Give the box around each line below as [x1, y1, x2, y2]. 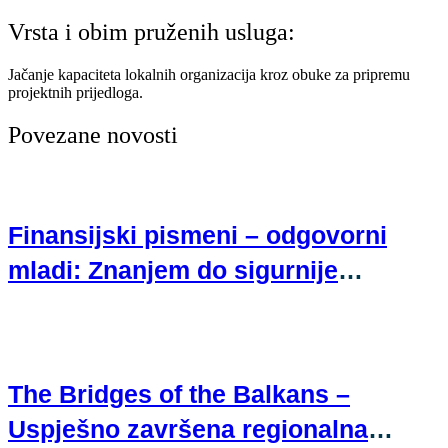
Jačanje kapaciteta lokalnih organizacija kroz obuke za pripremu [8, 66, 410, 84]
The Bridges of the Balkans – [8, 380, 350, 409]
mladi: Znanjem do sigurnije [8, 255, 338, 284]
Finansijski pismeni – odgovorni [8, 220, 387, 249]
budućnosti [8, 290, 141, 319]
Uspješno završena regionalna [8, 415, 368, 444]
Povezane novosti [8, 122, 178, 149]
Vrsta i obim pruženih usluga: [8, 19, 295, 46]
